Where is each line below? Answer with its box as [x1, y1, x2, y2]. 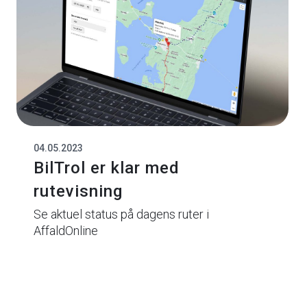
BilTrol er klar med [34, 158, 180, 177]
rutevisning [34, 181, 123, 201]
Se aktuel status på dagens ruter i [34, 206, 210, 221]
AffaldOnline [34, 223, 99, 238]
